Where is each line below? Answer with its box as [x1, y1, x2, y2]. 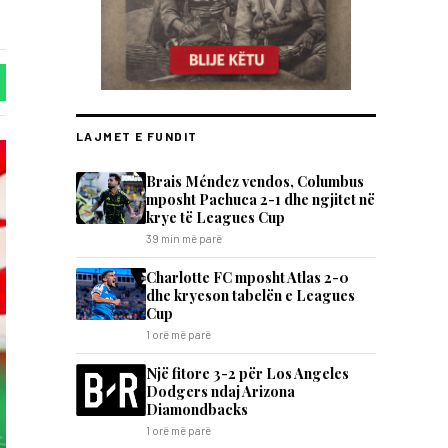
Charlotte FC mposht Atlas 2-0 [146, 267, 349, 287]
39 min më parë [146, 232, 222, 245]
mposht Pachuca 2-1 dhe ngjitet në [146, 189, 375, 209]
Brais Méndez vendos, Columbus [146, 171, 364, 191]
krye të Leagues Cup [146, 207, 285, 227]
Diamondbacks [146, 399, 248, 419]
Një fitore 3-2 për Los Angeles [146, 363, 349, 383]
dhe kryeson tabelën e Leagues [146, 285, 355, 305]
